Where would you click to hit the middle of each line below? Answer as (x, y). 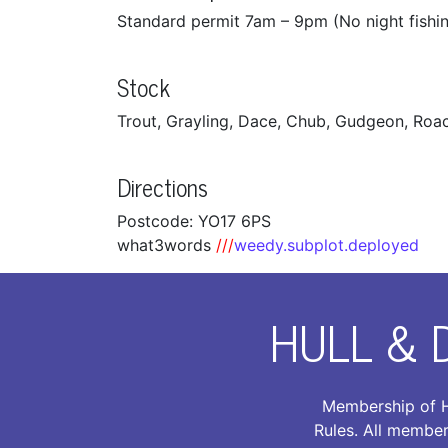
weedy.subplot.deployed (326, 245)
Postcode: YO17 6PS (194, 221)
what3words (166, 245)
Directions (162, 186)
